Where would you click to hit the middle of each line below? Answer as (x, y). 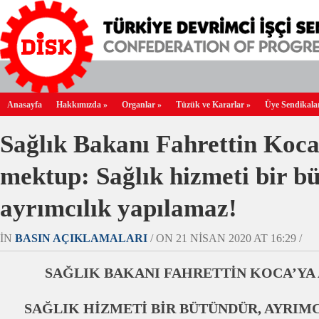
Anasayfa (25, 105)
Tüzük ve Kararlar (210, 105)
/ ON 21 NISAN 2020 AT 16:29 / (225, 238)
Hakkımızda (79, 105)
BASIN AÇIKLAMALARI (81, 238)
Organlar (138, 105)
